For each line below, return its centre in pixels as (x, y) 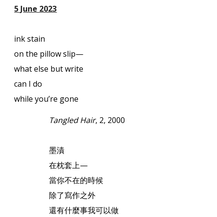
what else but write (49, 69)
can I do (28, 84)
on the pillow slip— (49, 54)
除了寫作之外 (72, 195)
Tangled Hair (72, 120)
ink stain (30, 39)
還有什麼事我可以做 (84, 210)
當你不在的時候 (76, 180)
